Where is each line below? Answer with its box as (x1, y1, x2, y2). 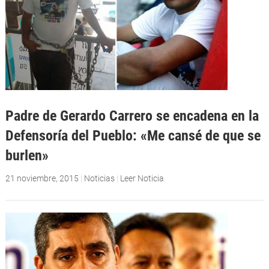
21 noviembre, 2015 (5, 174, 79, 184)
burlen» (5, 146, 49, 164)
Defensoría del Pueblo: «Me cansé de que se (5, 126, 261, 144)
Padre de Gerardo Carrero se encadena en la (5, 106, 259, 124)
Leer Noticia (119, 174, 164, 184)
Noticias (83, 174, 115, 184)
